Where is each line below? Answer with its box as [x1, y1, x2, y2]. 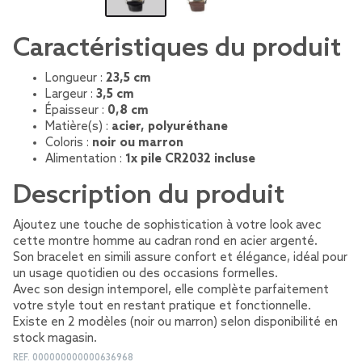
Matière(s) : [45, 120, 112, 134]
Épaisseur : [45, 103, 107, 118]
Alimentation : [45, 152, 125, 166]
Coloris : [45, 136, 92, 150]
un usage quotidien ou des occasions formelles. [13, 267, 278, 281]
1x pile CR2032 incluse [125, 152, 255, 166]
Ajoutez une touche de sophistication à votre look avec [13, 218, 322, 233]
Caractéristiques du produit [13, 33, 341, 64]
